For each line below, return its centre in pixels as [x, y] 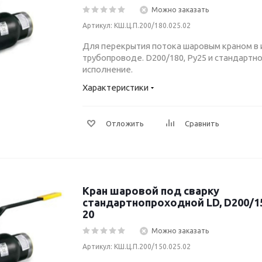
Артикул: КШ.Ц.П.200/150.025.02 [137, 247]
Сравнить [202, 123]
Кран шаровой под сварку [151, 191]
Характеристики [116, 87]
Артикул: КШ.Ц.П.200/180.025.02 [137, 25]
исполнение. [108, 69]
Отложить [125, 123]
